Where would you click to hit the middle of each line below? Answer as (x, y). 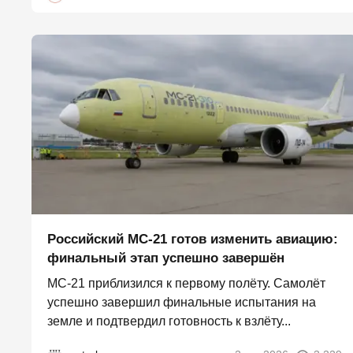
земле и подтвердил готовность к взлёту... (169, 321)
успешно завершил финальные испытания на (182, 303)
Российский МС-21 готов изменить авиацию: (193, 240)
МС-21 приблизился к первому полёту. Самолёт (186, 284)
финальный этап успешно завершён (166, 258)
